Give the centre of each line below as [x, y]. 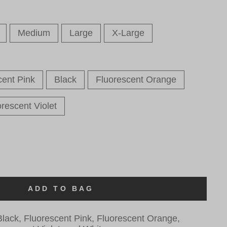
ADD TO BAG [61, 188]
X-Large [128, 33]
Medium [34, 33]
